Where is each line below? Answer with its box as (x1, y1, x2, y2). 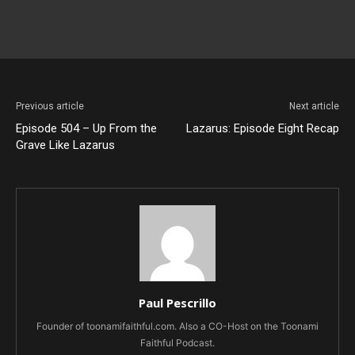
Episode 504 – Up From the (16, 120, 157, 136)
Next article (289, 100, 339, 112)
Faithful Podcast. (140, 336, 215, 349)
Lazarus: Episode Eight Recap (186, 120, 339, 136)
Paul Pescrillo (139, 294, 216, 311)
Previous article (16, 100, 84, 112)
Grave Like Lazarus (16, 137, 115, 152)
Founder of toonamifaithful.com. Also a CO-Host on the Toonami (36, 319, 319, 332)
